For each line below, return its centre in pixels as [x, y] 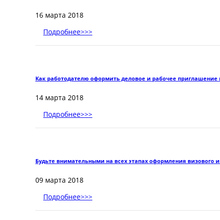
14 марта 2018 [59, 97]
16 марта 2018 [59, 15]
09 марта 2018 [59, 180]
